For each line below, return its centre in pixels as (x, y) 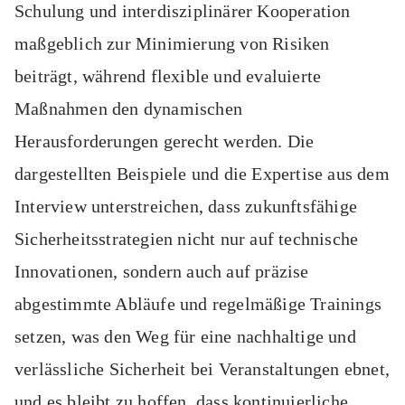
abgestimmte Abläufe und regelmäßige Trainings (198, 304)
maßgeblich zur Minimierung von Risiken (172, 44)
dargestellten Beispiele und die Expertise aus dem (202, 174)
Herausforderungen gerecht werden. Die (165, 141)
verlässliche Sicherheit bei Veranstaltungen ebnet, (202, 369)
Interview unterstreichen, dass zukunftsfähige (186, 207)
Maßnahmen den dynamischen (128, 109)
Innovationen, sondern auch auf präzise (162, 272)
